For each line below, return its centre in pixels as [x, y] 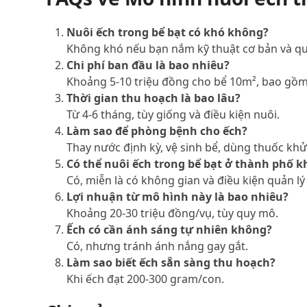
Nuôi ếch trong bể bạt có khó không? [168, 32]
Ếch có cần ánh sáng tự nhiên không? [170, 229]
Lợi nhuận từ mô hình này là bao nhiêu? [178, 196]
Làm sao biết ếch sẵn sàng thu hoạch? [171, 262]
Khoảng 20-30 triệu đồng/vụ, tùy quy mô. [173, 213]
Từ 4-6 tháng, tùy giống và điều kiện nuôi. [173, 114]
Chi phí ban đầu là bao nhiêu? [148, 65]
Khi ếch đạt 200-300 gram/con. [146, 279]
